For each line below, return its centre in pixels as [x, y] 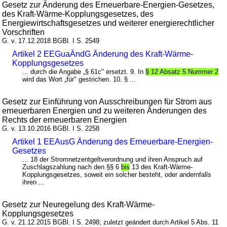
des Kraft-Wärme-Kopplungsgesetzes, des [78, 14]
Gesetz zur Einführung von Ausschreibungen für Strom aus [107, 102]
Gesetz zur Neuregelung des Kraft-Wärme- [79, 205]
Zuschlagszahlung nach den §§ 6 [72, 167]
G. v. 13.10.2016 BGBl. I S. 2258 [51, 129]
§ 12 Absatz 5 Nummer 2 [182, 72]
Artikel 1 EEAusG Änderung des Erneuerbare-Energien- [113, 142]
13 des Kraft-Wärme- [161, 167]
